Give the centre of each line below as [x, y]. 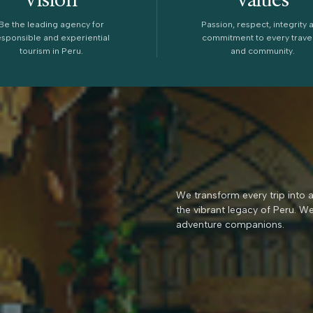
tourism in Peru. [51, 51]
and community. [262, 51]
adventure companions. [230, 224]
